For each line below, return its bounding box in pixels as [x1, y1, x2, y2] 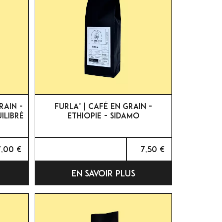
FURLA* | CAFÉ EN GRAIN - [55, 102, 153, 111]
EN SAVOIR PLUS [71, 167, 136, 178]
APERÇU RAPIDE [82, 101, 135, 110]
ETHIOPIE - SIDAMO [67, 111, 140, 120]
